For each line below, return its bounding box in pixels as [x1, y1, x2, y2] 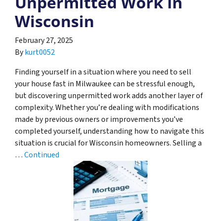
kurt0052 [25, 46, 55, 58]
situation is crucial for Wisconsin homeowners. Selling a [15, 137, 202, 148]
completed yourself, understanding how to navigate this [15, 125, 204, 137]
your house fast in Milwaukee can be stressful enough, [15, 78, 195, 89]
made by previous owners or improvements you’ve [15, 113, 183, 125]
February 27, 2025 [15, 35, 73, 46]
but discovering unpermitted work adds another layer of [15, 90, 203, 101]
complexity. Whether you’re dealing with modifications [15, 102, 199, 113]
